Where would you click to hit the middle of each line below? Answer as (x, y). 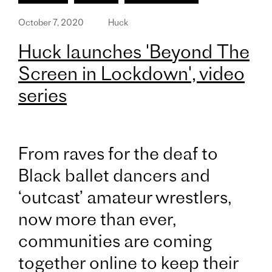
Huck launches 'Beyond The (134, 52)
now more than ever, (97, 219)
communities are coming (115, 241)
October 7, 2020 (51, 23)
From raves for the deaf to (118, 154)
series (42, 96)
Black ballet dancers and (114, 175)
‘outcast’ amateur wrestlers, (125, 197)
